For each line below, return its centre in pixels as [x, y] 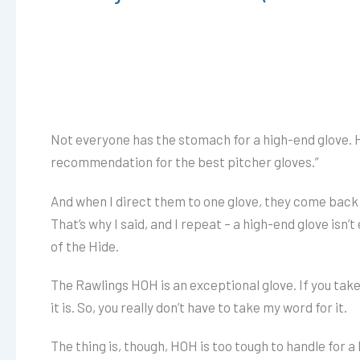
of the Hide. [84, 245]
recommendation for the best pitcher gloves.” [184, 162]
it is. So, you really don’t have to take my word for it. [198, 307]
